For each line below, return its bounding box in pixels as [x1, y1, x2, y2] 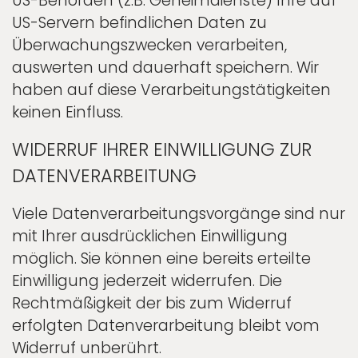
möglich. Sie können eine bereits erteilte [12, 247, 311, 269]
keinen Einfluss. [12, 101, 123, 123]
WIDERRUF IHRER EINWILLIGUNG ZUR [12, 136, 312, 162]
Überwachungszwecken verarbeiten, [12, 34, 287, 56]
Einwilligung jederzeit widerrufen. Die [12, 269, 282, 292]
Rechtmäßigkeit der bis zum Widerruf [12, 292, 292, 314]
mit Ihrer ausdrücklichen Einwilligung [12, 225, 288, 247]
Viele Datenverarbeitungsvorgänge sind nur [12, 202, 345, 225]
